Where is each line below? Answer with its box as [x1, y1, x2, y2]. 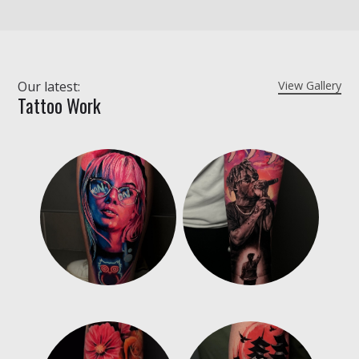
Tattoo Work [18, 91, 102, 119]
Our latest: [18, 77, 81, 95]
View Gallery [277, 77, 341, 93]
